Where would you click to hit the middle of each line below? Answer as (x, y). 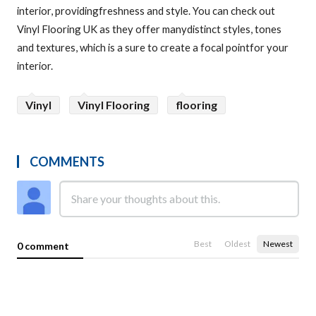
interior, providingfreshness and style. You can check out (146, 11)
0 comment (43, 246)
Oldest (237, 244)
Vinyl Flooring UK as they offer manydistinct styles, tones (149, 29)
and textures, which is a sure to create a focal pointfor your (153, 48)
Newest (278, 244)
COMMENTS (67, 162)
